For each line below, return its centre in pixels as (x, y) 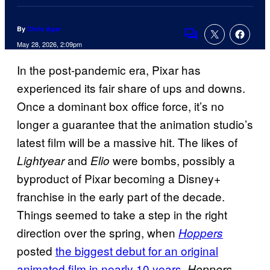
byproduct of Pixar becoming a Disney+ (119, 178)
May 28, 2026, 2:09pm (49, 44)
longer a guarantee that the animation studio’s (135, 124)
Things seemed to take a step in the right (122, 215)
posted (36, 251)
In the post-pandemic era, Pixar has (109, 70)
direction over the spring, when (98, 233)
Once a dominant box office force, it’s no (121, 106)
